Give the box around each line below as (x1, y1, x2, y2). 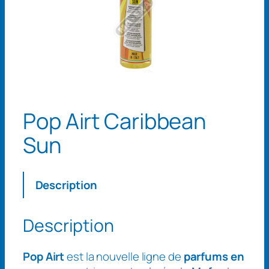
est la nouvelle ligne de (64, 249, 184, 265)
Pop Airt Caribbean (23, 106, 207, 136)
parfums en (183, 249, 244, 265)
